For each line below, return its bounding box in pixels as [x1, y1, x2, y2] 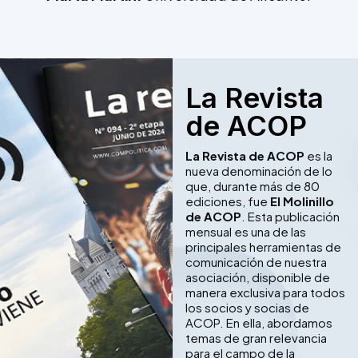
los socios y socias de [185, 300, 309, 316]
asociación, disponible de [185, 269, 330, 285]
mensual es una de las [185, 224, 306, 240]
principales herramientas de [185, 239, 341, 255]
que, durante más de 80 [185, 178, 320, 194]
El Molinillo [269, 193, 334, 209]
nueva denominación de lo [185, 163, 332, 179]
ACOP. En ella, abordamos [185, 315, 332, 331]
